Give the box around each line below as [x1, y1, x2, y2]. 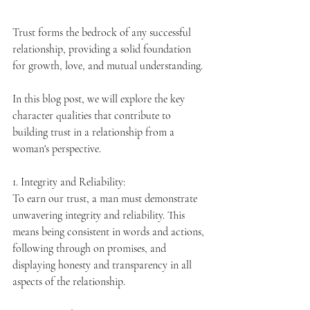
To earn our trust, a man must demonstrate [12, 191, 200, 206]
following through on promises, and [12, 241, 169, 255]
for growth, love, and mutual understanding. [12, 58, 206, 73]
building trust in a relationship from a [12, 125, 177, 139]
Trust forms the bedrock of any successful [12, 25, 194, 39]
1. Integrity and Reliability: [12, 174, 125, 189]
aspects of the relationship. [12, 274, 125, 289]
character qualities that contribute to [12, 108, 174, 122]
